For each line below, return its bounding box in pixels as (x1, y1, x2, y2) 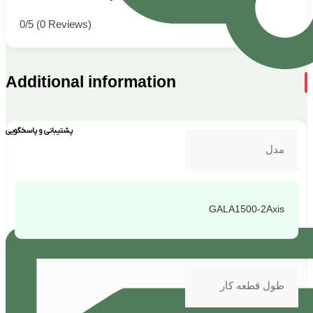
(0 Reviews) (36, 18, 92, 31)
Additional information (6, 73, 176, 92)
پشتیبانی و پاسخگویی (6, 126, 73, 136)
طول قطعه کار (220, 279, 284, 292)
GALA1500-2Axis (209, 203, 284, 215)
